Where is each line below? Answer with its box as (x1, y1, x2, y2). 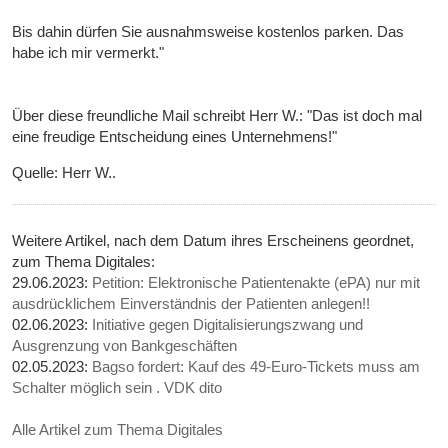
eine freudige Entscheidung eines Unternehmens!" (12, 127, 338, 145)
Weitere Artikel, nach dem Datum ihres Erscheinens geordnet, (12, 231, 415, 249)
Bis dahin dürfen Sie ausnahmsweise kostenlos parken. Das (12, 22, 405, 40)
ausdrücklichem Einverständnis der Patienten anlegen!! (12, 294, 371, 312)
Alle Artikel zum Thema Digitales (12, 420, 224, 438)
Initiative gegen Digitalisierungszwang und (92, 315, 364, 333)
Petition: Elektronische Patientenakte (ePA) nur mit (92, 273, 421, 291)
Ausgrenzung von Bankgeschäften (12, 336, 238, 354)
